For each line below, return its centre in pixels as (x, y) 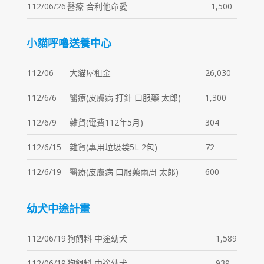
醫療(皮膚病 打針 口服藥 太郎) (125, 98)
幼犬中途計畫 (58, 209)
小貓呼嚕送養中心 (69, 43)
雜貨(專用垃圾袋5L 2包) (113, 147)
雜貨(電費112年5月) (106, 122)
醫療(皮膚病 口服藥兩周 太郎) (124, 172)
